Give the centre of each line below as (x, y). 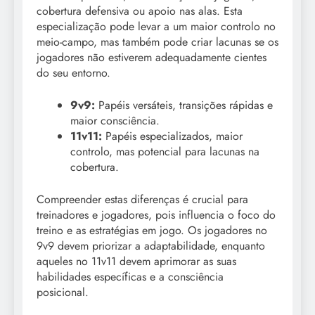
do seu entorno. (73, 73)
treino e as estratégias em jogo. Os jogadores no (152, 231)
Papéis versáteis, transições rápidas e (184, 105)
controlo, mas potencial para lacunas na (165, 152)
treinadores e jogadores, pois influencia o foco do (156, 215)
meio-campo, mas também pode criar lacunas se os (157, 42)
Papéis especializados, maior (172, 136)
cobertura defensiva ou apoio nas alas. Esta (140, 11)
